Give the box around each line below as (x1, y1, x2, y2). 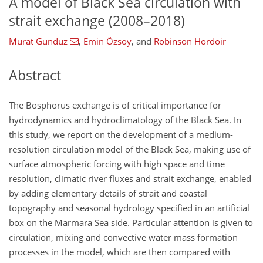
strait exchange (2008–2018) (9, 11, 185, 30)
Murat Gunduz (9, 35, 68, 48)
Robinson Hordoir (153, 35, 226, 48)
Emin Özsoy (83, 35, 131, 48)
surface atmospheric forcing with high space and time (9, 157, 225, 170)
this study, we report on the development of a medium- (9, 128, 233, 140)
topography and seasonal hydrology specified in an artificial (9, 201, 249, 214)
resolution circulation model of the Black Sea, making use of (9, 143, 251, 155)
